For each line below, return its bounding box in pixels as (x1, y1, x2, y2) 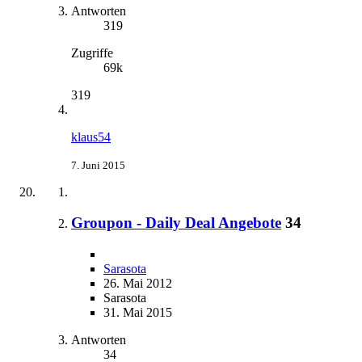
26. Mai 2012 (103, 276, 172, 291)
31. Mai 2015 (103, 305, 172, 320)
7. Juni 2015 (71, 158, 125, 171)
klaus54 (71, 129, 111, 144)
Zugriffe (71, 45, 113, 60)
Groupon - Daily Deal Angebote (71, 214, 281, 232)
